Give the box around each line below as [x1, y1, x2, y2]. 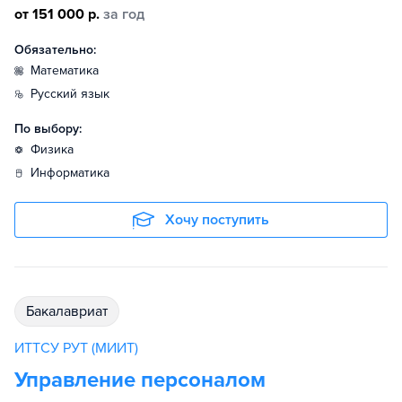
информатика [39, 165, 109, 181]
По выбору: [14, 121, 82, 137]
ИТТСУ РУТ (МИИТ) [14, 339, 138, 358]
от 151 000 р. [14, 5, 100, 24]
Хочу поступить [165, 211, 269, 230]
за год [103, 5, 144, 24]
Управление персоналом [14, 367, 266, 394]
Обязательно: [14, 42, 96, 58]
